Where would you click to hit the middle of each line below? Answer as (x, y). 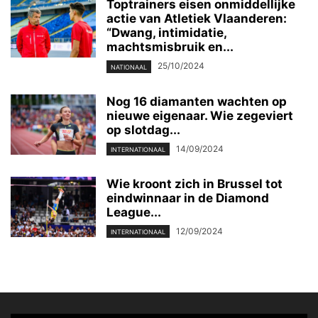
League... (134, 212)
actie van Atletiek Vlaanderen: (197, 19)
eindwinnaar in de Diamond (188, 198)
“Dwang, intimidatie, (166, 33)
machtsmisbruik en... (170, 47)
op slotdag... (143, 130)
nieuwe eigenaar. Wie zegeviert (200, 115)
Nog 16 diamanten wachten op (197, 101)
